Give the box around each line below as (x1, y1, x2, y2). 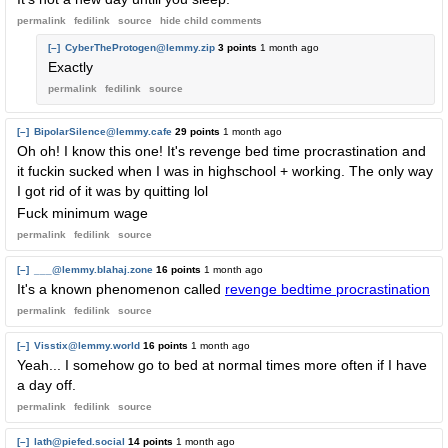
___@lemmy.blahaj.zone (34, 264, 153, 275)
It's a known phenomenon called (17, 281, 225, 297)
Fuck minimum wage (17, 205, 148, 221)
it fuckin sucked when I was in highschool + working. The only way (17, 163, 433, 179)
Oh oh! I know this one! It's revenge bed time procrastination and (17, 143, 426, 159)
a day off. (17, 377, 76, 393)
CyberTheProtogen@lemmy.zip (65, 42, 215, 53)
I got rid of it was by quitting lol (17, 183, 208, 199)
